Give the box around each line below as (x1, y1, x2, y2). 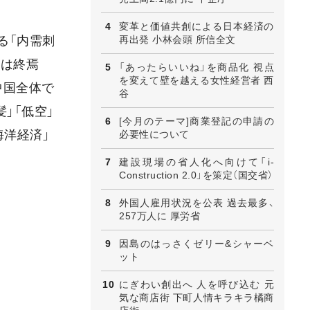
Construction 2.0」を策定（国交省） (119, 169, 273, 181)
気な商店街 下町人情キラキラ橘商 (119, 291, 274, 303)
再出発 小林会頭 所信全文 (119, 33, 236, 45)
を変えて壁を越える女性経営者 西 (119, 74, 274, 86)
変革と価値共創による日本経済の (119, 20, 274, 32)
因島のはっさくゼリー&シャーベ (119, 237, 274, 249)
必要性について (119, 128, 190, 140)
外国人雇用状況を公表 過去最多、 (119, 197, 274, 208)
